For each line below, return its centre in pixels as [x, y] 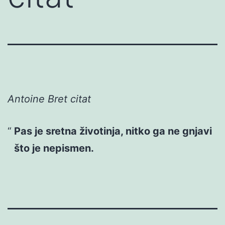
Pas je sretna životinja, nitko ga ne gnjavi [113, 131]
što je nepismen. [54, 148]
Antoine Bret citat [49, 99]
